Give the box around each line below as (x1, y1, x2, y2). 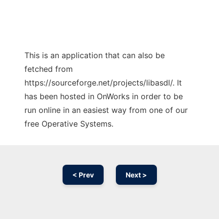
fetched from (24, 64, 73, 74)
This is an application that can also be (24, 50, 165, 61)
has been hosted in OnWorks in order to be (24, 91, 183, 102)
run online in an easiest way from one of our (24, 105, 188, 115)
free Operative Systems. (24, 119, 113, 129)
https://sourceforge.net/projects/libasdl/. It (24, 78, 182, 88)
